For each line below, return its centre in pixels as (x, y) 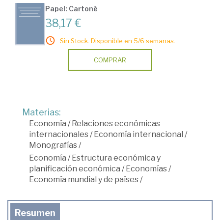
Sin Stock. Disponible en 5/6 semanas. (118, 41)
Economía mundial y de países (84, 179)
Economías (146, 168)
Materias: (41, 112)
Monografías (53, 145)
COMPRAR (110, 60)
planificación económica (75, 168)
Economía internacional (138, 134)
